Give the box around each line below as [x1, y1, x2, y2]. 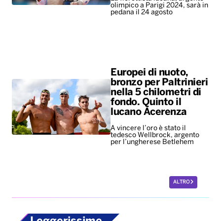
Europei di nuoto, [110, 68, 188, 77]
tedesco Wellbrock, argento [110, 132, 199, 139]
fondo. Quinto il [110, 97, 181, 107]
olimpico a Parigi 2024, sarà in [110, 2, 208, 9]
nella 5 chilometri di [110, 87, 201, 97]
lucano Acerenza [110, 107, 187, 117]
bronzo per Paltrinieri [110, 77, 208, 87]
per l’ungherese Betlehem [110, 139, 195, 146]
